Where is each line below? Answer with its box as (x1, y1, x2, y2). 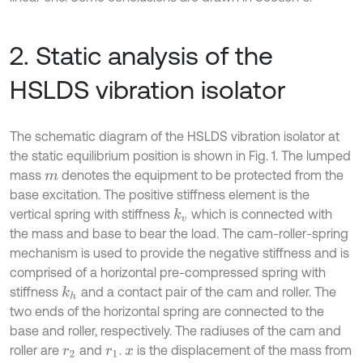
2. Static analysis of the (10, 41, 273, 71)
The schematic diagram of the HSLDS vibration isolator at (10, 129, 340, 144)
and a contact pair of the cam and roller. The (77, 284, 336, 300)
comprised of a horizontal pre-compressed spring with (10, 265, 326, 280)
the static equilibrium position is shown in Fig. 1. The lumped (10, 148, 351, 164)
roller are (10, 343, 62, 358)
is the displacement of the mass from (134, 343, 352, 358)
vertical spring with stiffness (10, 207, 173, 222)
